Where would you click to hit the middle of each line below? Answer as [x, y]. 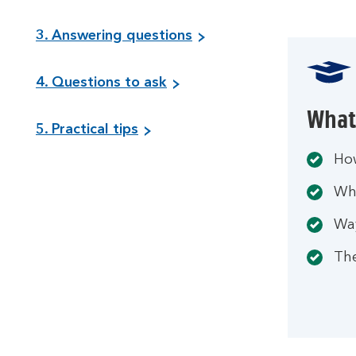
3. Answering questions [114, 36]
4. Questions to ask [101, 83]
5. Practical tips [87, 130]
